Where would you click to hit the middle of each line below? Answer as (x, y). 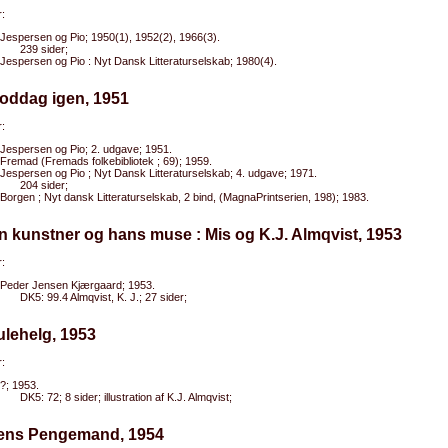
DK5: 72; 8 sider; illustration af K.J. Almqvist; (126, 397)
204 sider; (44, 185)
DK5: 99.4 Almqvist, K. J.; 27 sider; (103, 297)
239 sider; (44, 49)
